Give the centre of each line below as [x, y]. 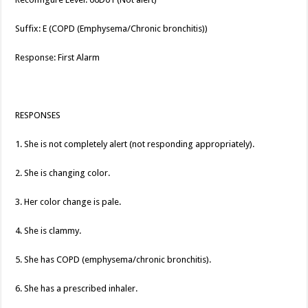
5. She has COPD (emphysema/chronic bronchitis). [113, 260]
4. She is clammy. [48, 231]
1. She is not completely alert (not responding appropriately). [135, 144]
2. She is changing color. [63, 173]
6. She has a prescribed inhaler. [77, 289]
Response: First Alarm [58, 58]
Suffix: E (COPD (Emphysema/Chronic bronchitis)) [112, 29]
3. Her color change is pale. [68, 202]
